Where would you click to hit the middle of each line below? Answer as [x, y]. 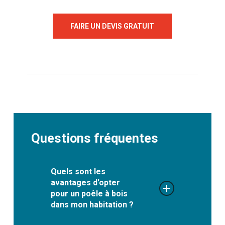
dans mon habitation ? [92, 204]
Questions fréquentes [94, 138]
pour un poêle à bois [89, 193]
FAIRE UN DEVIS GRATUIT [113, 26]
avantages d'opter [86, 182]
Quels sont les [78, 171]
